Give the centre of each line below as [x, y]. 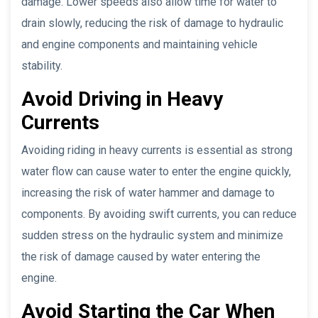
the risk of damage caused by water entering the [141, 256]
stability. [42, 65]
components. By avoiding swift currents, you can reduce [159, 214]
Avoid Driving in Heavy [122, 99]
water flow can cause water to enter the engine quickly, [156, 171]
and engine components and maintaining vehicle [139, 44]
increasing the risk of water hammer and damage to [148, 192]
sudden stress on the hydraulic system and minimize [152, 235]
